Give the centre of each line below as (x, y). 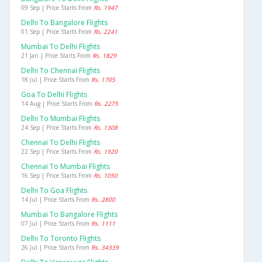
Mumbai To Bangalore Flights (69, 215)
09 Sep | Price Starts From (57, 8)
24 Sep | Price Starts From (57, 128)
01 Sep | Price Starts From (57, 32)
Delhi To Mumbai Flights (61, 119)
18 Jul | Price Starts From (56, 80)
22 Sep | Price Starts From (57, 152)
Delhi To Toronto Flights (61, 239)
